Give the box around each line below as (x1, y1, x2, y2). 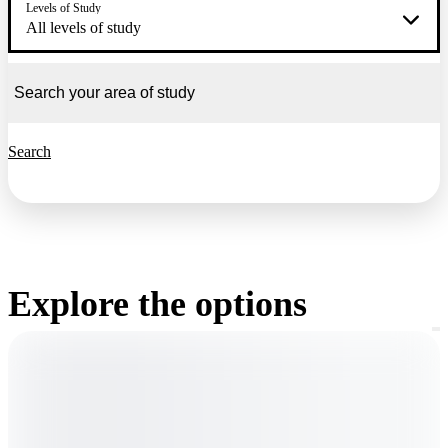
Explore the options (8, 284, 307, 325)
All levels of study (26, 19, 141, 37)
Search (8, 143, 51, 161)
